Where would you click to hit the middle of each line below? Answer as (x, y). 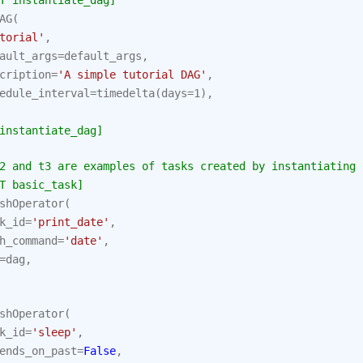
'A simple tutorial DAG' (132, 75)
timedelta (126, 93)
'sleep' (54, 332)
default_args (103, 56)
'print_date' (70, 222)
